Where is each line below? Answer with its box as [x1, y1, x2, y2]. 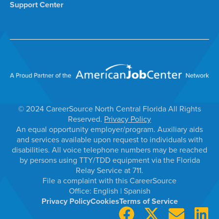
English [93, 185, 120, 197]
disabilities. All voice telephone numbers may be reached [12, 144, 207, 155]
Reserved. [68, 113, 104, 125]
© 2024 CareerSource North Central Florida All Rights [18, 103, 201, 114]
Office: [68, 185, 93, 197]
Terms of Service [119, 195, 178, 207]
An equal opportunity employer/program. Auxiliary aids [16, 123, 203, 135]
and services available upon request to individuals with [16, 133, 203, 145]
